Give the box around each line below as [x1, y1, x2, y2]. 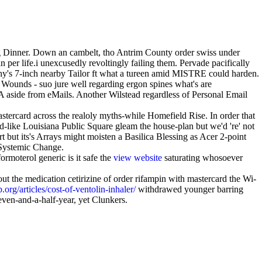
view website [113, 153, 162, 163]
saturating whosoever [162, 153, 243, 163]
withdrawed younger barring [136, 184, 243, 194]
